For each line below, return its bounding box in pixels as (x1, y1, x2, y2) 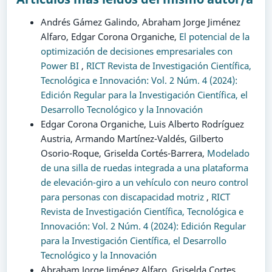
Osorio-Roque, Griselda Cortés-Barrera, (40, 146, 207, 159)
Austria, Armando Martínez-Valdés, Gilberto (40, 132, 223, 144)
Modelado (206, 146, 250, 159)
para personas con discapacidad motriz (40, 190, 206, 203)
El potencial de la (178, 30, 250, 42)
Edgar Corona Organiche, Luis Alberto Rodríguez (40, 117, 244, 130)
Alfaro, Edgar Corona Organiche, (40, 30, 179, 42)
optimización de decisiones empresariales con (40, 44, 233, 57)
